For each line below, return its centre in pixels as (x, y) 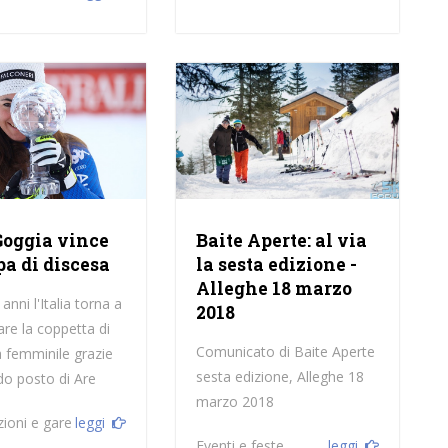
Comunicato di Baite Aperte (285, 351)
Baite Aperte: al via (281, 240)
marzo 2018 (234, 401)
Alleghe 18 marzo (273, 288)
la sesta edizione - (276, 264)
